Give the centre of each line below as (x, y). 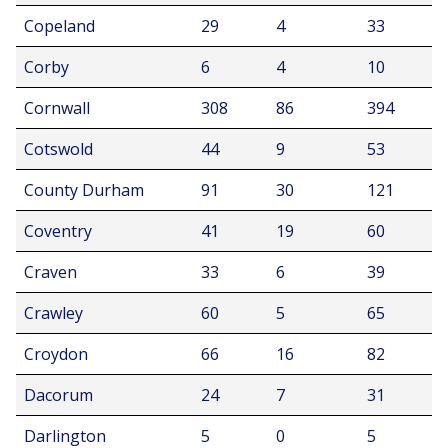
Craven (50, 272)
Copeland (59, 26)
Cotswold (58, 149)
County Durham (84, 190)
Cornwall (57, 108)
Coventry (58, 231)
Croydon (56, 354)
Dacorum (58, 395)
